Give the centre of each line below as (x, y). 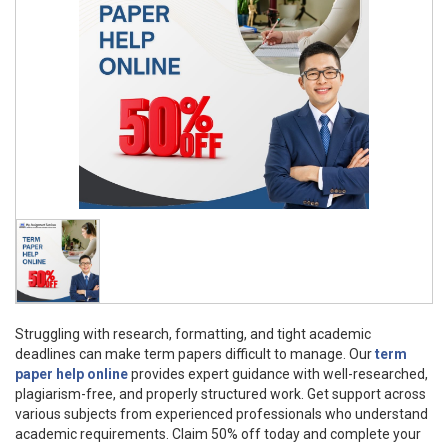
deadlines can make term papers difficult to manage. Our (195, 354)
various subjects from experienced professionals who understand (221, 414)
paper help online (71, 374)
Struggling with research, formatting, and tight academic (193, 334)
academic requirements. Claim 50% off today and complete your (218, 434)
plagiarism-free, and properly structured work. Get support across (220, 394)
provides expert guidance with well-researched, (278, 374)
